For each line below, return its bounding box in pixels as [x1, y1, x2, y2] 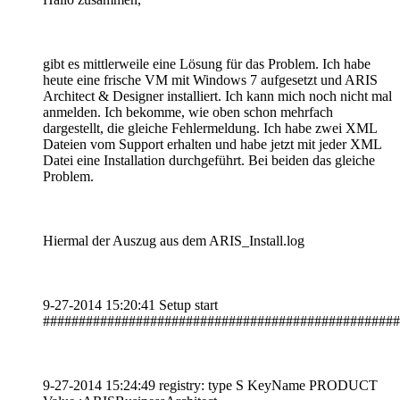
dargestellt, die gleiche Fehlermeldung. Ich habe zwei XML [43, 120, 377, 136]
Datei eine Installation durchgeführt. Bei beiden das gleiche [43, 152, 375, 168]
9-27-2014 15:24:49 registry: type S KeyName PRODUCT [43, 377, 378, 393]
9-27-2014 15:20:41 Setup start [43, 296, 218, 312]
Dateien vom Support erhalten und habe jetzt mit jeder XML [43, 136, 381, 152]
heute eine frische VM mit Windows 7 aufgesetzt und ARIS [43, 71, 378, 87]
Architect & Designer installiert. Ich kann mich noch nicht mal [43, 87, 392, 104]
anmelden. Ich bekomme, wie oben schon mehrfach [43, 104, 333, 120]
